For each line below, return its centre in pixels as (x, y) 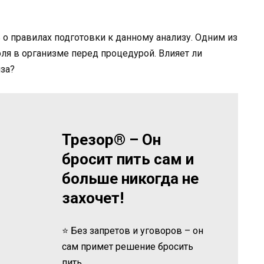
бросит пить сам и (128, 159)
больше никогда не (131, 178)
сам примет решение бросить (128, 246)
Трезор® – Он (112, 139)
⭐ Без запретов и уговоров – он (133, 230)
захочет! (93, 198)
